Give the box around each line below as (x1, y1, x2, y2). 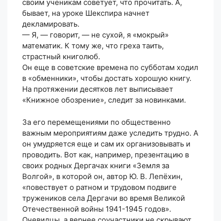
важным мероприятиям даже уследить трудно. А (22, 128, 198, 138)
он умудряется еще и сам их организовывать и (22, 139, 190, 148)
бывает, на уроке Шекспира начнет (22, 8, 149, 18)
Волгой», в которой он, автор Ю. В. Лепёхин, (22, 171, 183, 181)
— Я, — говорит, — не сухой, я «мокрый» (22, 30, 169, 40)
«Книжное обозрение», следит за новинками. (22, 95, 186, 105)
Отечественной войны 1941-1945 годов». (22, 204, 171, 214)
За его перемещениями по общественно (22, 117, 171, 127)
